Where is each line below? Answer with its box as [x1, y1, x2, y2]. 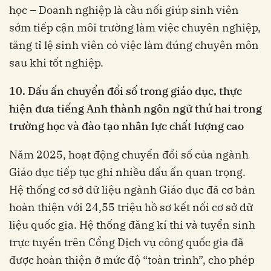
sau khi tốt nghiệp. [9, 56, 103, 70]
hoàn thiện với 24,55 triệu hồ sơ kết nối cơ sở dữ [9, 200, 253, 215]
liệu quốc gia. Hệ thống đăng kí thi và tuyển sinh [9, 218, 255, 232]
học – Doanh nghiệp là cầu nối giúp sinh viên [9, 3, 239, 18]
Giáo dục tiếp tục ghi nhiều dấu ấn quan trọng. [9, 165, 246, 180]
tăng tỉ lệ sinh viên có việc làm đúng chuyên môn [9, 38, 259, 53]
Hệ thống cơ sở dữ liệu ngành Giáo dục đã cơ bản [9, 183, 255, 197]
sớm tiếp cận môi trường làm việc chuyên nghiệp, [9, 21, 261, 35]
